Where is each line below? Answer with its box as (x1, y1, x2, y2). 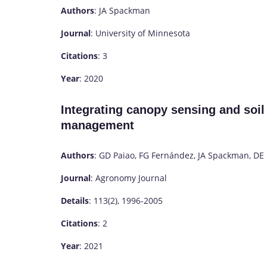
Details (61, 195, 89, 207)
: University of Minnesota (91, 27, 190, 39)
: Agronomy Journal (91, 172, 167, 184)
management (61, 118, 134, 132)
